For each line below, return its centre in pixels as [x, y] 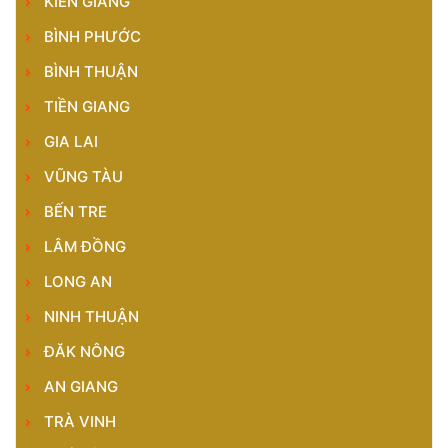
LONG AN [78, 281]
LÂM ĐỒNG [85, 246]
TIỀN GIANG [87, 106]
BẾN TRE [75, 211]
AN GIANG [81, 386]
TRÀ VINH [80, 421]
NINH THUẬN [91, 316]
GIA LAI [71, 141]
